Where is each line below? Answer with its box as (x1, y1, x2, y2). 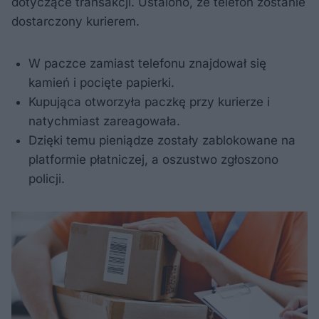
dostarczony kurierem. (11, 14, 140, 28)
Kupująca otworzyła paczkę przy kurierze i (28, 94, 270, 109)
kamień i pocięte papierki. (28, 75, 174, 90)
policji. (28, 171, 65, 186)
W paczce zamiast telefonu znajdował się (28, 56, 266, 70)
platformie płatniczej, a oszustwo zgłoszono (28, 152, 278, 167)
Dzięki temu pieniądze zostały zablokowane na (28, 132, 296, 147)
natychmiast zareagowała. (28, 113, 180, 128)
